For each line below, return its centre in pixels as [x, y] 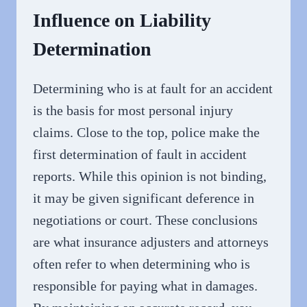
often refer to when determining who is [142, 264]
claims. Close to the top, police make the [146, 133]
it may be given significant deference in [144, 198]
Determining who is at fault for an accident [153, 89]
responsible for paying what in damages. [145, 286]
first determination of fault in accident [140, 155]
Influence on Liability [122, 21]
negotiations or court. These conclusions [145, 220]
